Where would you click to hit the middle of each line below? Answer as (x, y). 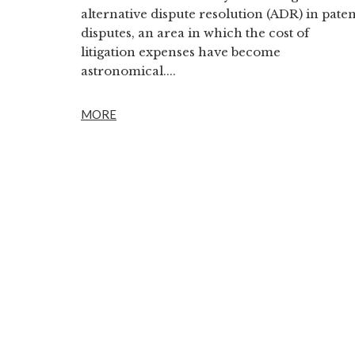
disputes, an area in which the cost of (195, 33)
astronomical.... (128, 71)
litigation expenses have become (181, 52)
